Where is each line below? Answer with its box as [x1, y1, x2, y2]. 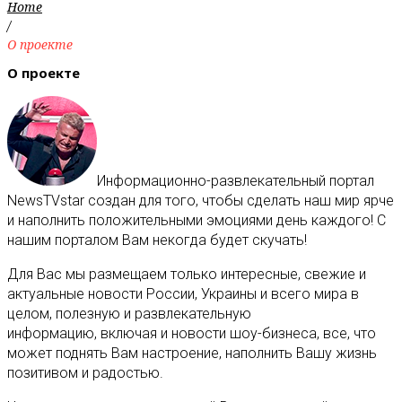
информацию [7, 325, 94, 343]
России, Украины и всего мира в [146, 285, 359, 303]
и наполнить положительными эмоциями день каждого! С [7, 212, 386, 230]
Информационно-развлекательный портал [97, 172, 374, 190]
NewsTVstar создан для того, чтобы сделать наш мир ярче [7, 192, 394, 210]
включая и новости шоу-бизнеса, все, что [97, 325, 376, 343]
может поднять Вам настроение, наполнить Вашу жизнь [7, 345, 377, 363]
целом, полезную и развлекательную [7, 305, 251, 323]
